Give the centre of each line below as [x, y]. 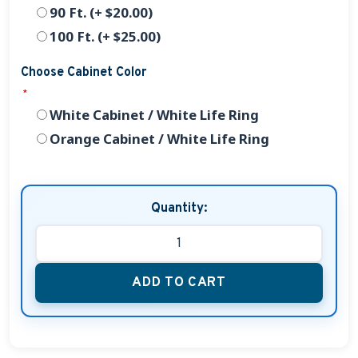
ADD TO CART [179, 283]
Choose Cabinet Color [83, 72]
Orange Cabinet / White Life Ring [159, 139]
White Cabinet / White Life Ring [154, 115]
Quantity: [179, 209]
